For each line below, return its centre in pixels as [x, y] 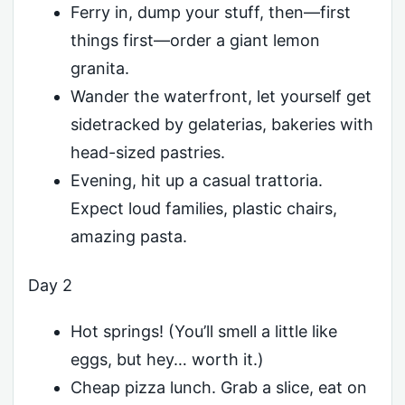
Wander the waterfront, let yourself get [221, 96]
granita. [99, 68]
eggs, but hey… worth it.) [167, 360]
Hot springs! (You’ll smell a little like [203, 332]
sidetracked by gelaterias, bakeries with [221, 124]
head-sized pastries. [147, 152]
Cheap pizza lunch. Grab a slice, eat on [218, 388]
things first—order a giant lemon [195, 40]
